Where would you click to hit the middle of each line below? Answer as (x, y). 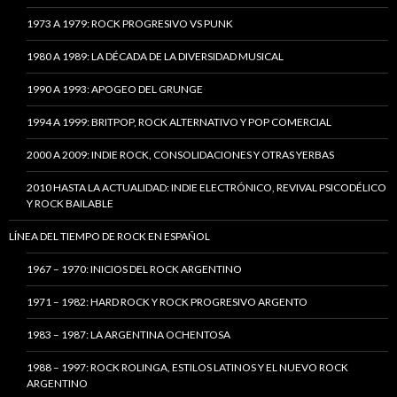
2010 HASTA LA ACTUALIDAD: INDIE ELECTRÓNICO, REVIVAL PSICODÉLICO (206, 188)
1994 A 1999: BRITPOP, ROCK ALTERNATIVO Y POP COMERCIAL (179, 122)
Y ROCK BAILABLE (70, 204)
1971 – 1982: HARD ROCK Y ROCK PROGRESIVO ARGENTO (167, 302)
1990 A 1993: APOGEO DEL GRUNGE (115, 90)
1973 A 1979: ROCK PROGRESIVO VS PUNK (130, 24)
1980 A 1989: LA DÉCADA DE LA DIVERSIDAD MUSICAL (155, 57)
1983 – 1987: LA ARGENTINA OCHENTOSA (128, 335)
